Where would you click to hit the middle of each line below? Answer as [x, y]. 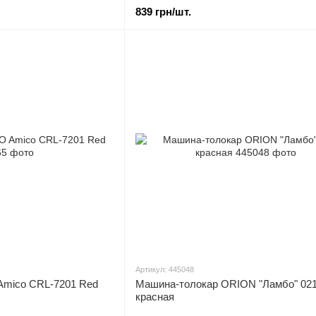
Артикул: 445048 [165, 269]
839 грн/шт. [163, 12]
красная [155, 297]
